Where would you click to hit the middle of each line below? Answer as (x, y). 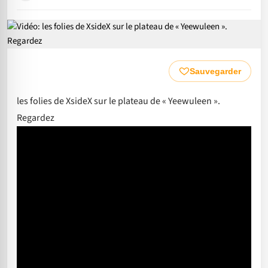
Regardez (36, 118)
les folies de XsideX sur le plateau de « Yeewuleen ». (118, 101)
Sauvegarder (215, 71)
